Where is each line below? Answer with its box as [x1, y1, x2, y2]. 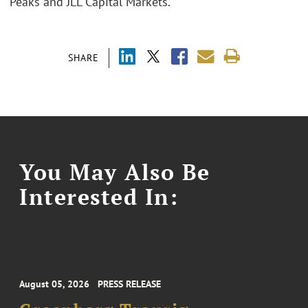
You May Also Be [19, 157, 210, 186]
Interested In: [19, 181, 179, 211]
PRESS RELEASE [98, 278, 162, 291]
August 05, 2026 [19, 278, 90, 291]
